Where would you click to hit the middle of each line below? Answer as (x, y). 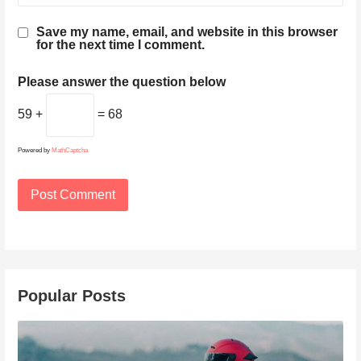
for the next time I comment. (121, 44)
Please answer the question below (122, 81)
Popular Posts (72, 296)
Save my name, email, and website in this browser (187, 31)
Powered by (35, 150)
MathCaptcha (70, 150)
